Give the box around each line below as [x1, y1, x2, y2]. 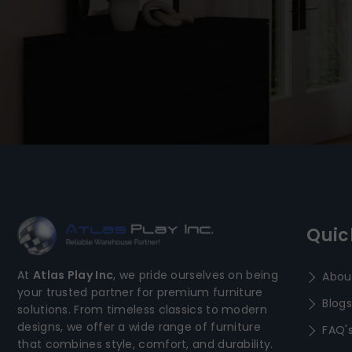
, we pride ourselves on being [113, 266, 278, 283]
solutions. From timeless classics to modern [17, 301, 267, 317]
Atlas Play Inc [32, 266, 114, 283]
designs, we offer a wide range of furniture [17, 318, 261, 335]
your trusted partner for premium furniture [17, 284, 263, 300]
